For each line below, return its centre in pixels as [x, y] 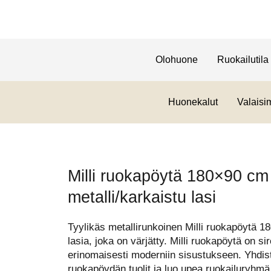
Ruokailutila [243, 60]
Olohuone [176, 60]
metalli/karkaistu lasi [142, 197]
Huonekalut [193, 102]
